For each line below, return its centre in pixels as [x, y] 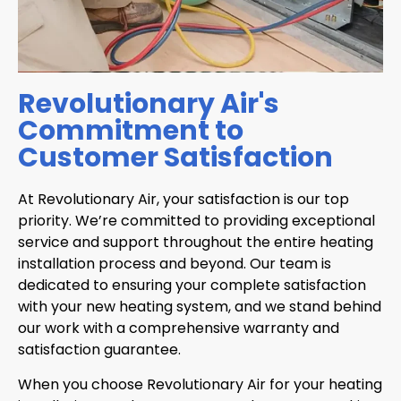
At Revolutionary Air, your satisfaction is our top [183, 200]
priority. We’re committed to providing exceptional [196, 221]
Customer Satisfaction [175, 158]
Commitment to [131, 131]
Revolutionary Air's [149, 104]
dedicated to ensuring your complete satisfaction [192, 286]
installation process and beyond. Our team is [175, 264]
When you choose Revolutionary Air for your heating [200, 384]
